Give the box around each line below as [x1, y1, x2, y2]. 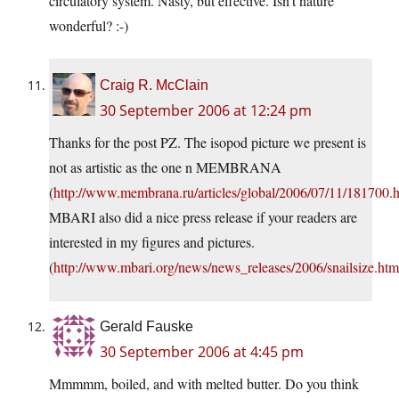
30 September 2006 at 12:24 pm [100, 101, 312, 121]
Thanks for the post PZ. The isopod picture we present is [49, 133, 366, 152]
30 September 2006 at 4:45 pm [100, 342, 304, 362]
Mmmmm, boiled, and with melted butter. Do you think [49, 374, 359, 394]
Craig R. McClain [100, 77, 208, 94]
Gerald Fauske [100, 319, 193, 335]
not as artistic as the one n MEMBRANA [49, 158, 281, 177]
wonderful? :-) [49, 16, 128, 36]
